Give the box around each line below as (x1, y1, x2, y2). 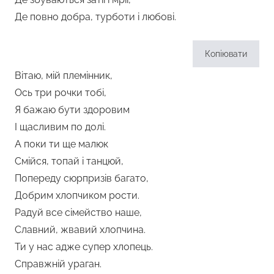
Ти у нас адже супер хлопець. (15, 240, 153, 253)
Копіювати (205, 48, 247, 59)
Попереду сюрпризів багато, (15, 172, 149, 184)
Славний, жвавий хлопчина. (15, 223, 146, 235)
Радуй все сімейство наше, (15, 206, 142, 218)
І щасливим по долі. (15, 120, 106, 133)
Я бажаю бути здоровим (15, 103, 130, 116)
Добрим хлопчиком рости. (15, 189, 139, 201)
